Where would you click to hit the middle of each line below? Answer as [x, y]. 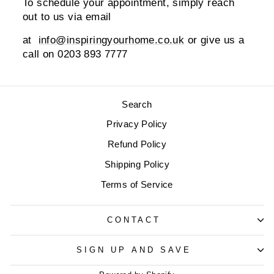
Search [137, 104]
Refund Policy [137, 144]
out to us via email [69, 17]
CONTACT [134, 220]
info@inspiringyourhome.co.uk [111, 40]
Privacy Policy [137, 124]
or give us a [214, 40]
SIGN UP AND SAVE [134, 250]
